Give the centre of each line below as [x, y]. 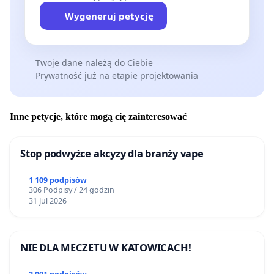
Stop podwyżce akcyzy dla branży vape [112, 154]
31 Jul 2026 [47, 201]
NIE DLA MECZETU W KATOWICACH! [106, 248]
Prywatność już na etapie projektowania [117, 75]
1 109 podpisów [57, 180]
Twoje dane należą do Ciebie [94, 62]
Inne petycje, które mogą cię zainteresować [98, 117]
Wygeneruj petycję [109, 16]
